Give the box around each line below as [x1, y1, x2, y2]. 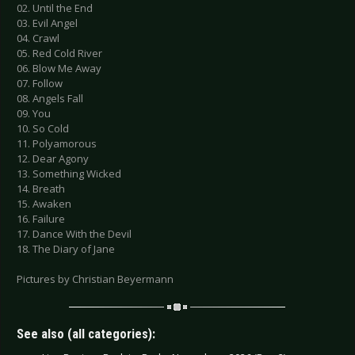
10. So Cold [17, 120, 69, 136]
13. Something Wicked [17, 166, 121, 181]
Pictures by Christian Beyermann [17, 271, 174, 286]
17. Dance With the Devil [17, 226, 132, 241]
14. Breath [17, 181, 65, 196]
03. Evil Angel [17, 15, 78, 30]
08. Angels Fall [17, 90, 83, 105]
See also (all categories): [17, 326, 155, 342]
